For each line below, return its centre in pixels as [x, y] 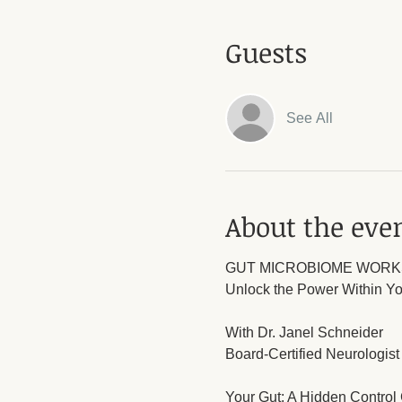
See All [309, 118]
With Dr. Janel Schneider [304, 332]
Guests [266, 52]
